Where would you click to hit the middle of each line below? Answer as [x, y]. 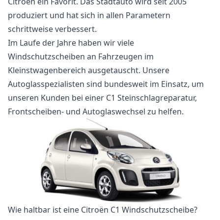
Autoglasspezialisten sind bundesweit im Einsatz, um [106, 84]
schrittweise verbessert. [52, 29]
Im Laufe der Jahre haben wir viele [71, 43]
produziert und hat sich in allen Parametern [89, 15]
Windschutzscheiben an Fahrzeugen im [81, 56]
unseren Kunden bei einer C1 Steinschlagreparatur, [102, 98]
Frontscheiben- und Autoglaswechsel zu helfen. [96, 111]
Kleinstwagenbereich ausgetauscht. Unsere [89, 70]
